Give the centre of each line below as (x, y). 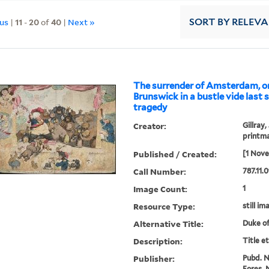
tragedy (151, 108)
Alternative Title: (169, 224)
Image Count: (161, 189)
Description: (158, 241)
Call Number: (160, 172)
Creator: (150, 126)
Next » (82, 22)
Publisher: (154, 259)
